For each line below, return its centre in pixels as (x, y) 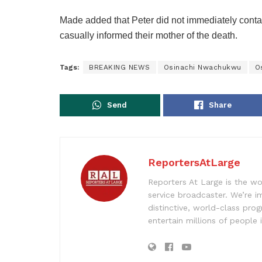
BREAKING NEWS (120, 67)
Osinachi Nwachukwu (202, 67)
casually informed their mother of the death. (149, 35)
